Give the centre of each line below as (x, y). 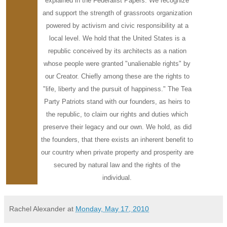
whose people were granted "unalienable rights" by (117, 63)
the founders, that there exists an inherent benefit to (117, 139)
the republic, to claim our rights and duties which (117, 114)
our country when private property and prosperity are (117, 152)
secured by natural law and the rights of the (117, 165)
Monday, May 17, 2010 (112, 209)
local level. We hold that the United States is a (117, 38)
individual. (117, 177)
